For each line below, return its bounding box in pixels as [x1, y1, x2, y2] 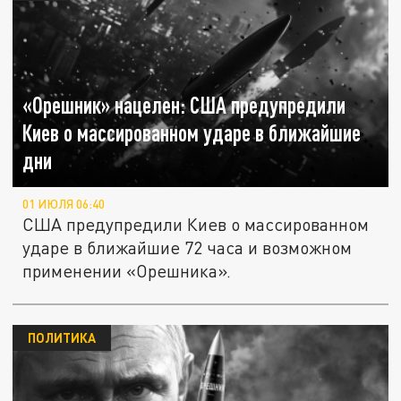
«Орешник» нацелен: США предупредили [22, 92, 346, 119]
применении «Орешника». [22, 260, 232, 282]
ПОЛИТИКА [27, 329, 96, 346]
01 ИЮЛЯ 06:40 [22, 197, 106, 212]
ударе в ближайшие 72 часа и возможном [22, 237, 353, 259]
